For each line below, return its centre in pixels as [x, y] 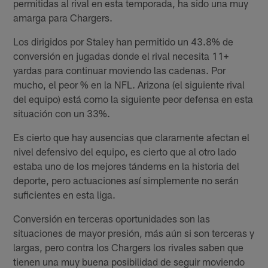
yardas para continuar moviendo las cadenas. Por [120, 70]
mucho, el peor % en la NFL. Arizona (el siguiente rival [129, 85]
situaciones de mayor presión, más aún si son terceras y [134, 233]
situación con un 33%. [62, 113]
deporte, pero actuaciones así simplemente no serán [126, 180]
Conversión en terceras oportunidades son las [112, 219]
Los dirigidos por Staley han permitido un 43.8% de [124, 42]
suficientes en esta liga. [65, 195]
